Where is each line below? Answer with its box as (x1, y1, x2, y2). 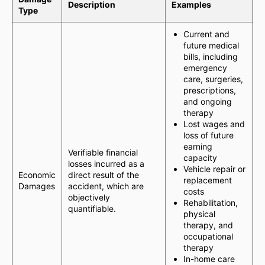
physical (183, 209, 215, 219)
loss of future (183, 130, 234, 140)
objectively (68, 192, 110, 202)
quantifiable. (68, 203, 116, 214)
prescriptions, (183, 85, 236, 95)
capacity (183, 153, 217, 163)
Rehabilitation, (183, 198, 238, 208)
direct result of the (68, 170, 139, 180)
